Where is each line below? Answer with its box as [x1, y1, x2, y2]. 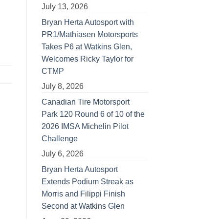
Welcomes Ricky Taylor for [41, 54, 133, 63]
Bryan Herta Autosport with [41, 18, 134, 26]
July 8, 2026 [41, 82, 84, 90]
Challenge [41, 134, 78, 143]
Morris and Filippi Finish [41, 189, 125, 198]
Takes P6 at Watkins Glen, [41, 42, 132, 51]
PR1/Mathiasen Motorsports [41, 30, 138, 39]
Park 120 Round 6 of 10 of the [41, 109, 145, 118]
